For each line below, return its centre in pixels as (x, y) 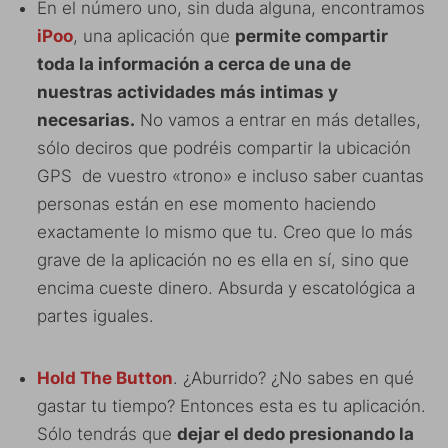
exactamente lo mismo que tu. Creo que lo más (225, 231)
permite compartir (311, 35)
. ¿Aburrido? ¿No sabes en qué (293, 377)
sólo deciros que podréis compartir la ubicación (224, 147)
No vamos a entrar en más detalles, (278, 119)
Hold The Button (105, 377)
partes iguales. (95, 315)
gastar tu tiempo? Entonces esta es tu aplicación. (231, 405)
